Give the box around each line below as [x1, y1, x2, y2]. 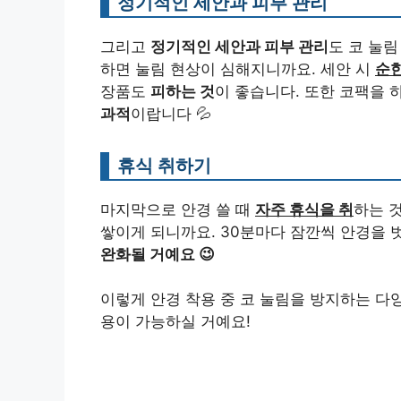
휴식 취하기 [117, 153, 211, 176]
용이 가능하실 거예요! [100, 312, 251, 331]
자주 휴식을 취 [255, 200, 354, 218]
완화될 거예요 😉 [100, 244, 215, 263]
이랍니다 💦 [131, 104, 211, 123]
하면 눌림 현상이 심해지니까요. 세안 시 [100, 59, 375, 78]
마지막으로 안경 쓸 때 [100, 200, 255, 218]
